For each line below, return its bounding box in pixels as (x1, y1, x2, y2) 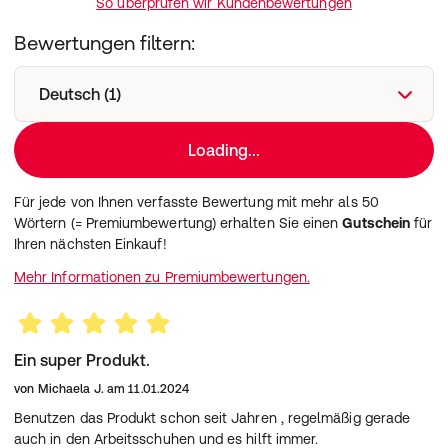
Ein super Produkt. (14, 351, 150, 369)
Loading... (188, 141, 260, 159)
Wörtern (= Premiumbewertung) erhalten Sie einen (14, 215, 343, 231)
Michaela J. (37, 382, 104, 396)
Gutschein (342, 215, 411, 231)
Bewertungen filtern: (14, 31, 195, 54)
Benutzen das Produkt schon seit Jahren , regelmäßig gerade (14, 410, 411, 426)
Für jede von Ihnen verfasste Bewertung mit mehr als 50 (14, 194, 379, 210)
